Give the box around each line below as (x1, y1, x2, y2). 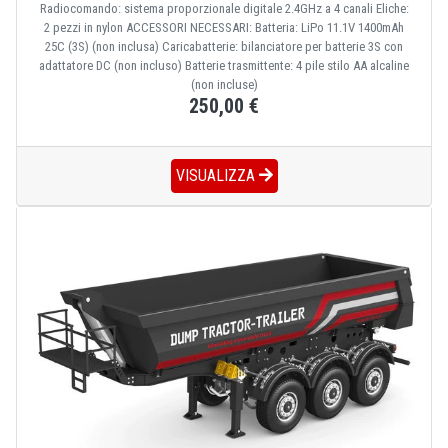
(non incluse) (190, 77, 258, 93)
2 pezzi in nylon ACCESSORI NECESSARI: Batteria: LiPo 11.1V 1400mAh (44, 20, 404, 36)
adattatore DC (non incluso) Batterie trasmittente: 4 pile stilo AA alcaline (39, 58, 409, 74)
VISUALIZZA (175, 166, 259, 186)
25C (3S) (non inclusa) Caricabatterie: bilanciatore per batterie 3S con (45, 39, 403, 55)
